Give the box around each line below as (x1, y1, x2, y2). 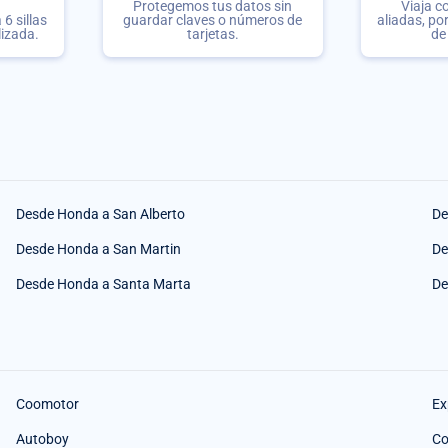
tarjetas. (186, 26, 239, 43)
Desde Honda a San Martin (16, 241, 181, 257)
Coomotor (16, 396, 79, 412)
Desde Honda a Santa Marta (16, 276, 191, 292)
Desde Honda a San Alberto (16, 206, 185, 222)
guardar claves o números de (123, 12, 303, 29)
